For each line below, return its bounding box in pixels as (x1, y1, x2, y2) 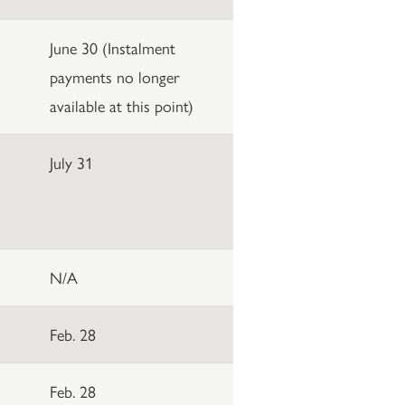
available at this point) (49, 93, 193, 117)
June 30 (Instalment (49, 35, 175, 59)
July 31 (49, 150, 93, 174)
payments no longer (49, 64, 180, 88)
